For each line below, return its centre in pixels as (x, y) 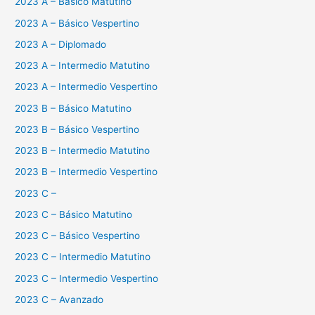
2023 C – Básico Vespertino (78, 236)
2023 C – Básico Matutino (74, 214)
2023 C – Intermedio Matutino (83, 257)
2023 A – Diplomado (61, 44)
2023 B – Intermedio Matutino (83, 151)
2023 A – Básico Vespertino (77, 23)
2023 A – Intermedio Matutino (83, 66)
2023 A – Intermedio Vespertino (86, 87)
